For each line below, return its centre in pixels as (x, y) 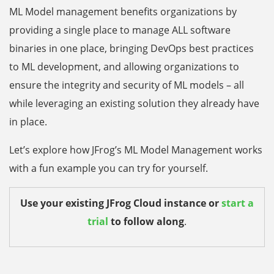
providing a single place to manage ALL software (120, 30)
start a (238, 203)
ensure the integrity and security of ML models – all (127, 85)
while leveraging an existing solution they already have (134, 104)
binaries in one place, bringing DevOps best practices (131, 49)
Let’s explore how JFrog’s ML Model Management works (136, 150)
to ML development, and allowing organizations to (124, 67)
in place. (28, 122)
